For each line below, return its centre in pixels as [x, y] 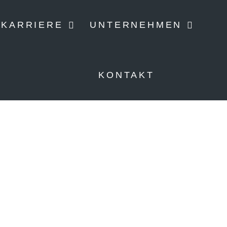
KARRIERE [32, 25]
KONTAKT [126, 75]
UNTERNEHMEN [136, 25]
